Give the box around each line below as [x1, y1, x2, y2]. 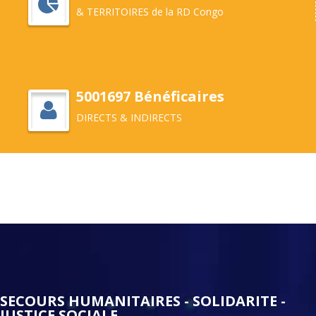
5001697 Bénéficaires [76, 87, 224, 107]
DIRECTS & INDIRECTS [76, 111, 182, 125]
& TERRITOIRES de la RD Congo [76, 5, 224, 19]
